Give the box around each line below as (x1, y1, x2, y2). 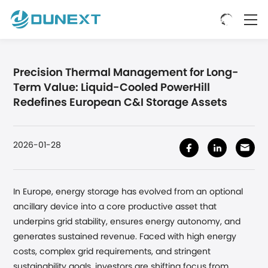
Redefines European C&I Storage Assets (13, 98, 228, 108)
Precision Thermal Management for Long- (13, 68, 239, 78)
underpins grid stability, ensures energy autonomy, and (13, 218, 241, 226)
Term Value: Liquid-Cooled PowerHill (13, 83, 211, 93)
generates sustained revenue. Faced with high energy (13, 233, 237, 241)
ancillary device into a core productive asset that (13, 203, 217, 211)
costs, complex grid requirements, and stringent (13, 248, 211, 256)
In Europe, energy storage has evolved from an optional (13, 188, 243, 196)
